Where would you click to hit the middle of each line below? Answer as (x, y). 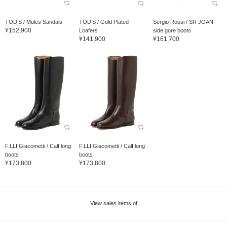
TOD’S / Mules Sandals (34, 22)
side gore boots (172, 30)
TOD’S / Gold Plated (104, 22)
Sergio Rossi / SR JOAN (183, 22)
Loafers (88, 30)
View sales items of (113, 203)
